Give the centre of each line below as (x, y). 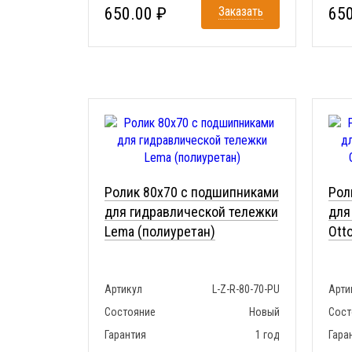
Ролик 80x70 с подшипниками (192, 192)
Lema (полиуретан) (160, 232)
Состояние (130, 312)
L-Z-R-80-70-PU (246, 290)
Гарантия (125, 335)
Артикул (123, 290)
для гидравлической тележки (191, 212)
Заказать (240, 12)
